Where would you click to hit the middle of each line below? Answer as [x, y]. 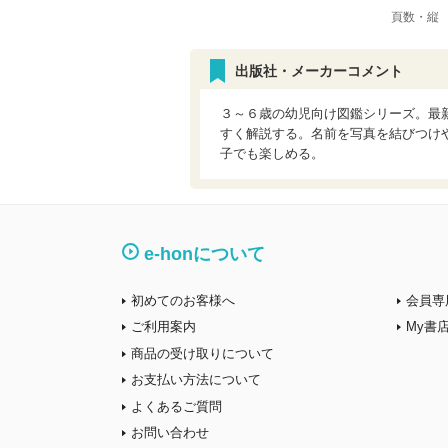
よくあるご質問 [176, 406]
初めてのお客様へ [183, 300]
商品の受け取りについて [202, 353]
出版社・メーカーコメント [318, 71]
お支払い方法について [196, 379]
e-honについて [204, 254]
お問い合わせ [170, 432]
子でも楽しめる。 [271, 153]
